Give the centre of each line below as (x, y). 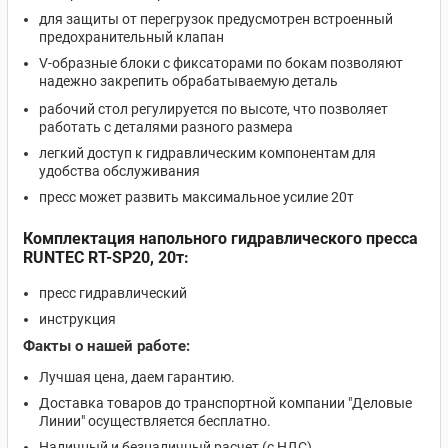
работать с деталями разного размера (166, 127)
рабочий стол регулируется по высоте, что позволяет (213, 109)
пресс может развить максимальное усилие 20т (196, 197)
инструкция (77, 319)
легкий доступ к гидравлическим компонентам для (207, 153)
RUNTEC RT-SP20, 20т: (106, 257)
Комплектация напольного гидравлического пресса (220, 238)
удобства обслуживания (119, 171)
